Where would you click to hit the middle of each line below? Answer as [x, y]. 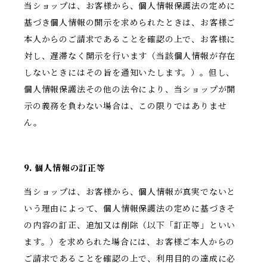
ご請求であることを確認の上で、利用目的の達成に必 [130, 259]
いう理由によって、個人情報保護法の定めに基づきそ [130, 209]
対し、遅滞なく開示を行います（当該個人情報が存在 [130, 56]
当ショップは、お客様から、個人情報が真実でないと [130, 192]
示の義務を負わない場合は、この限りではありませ [125, 106]
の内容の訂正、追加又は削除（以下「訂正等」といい [130, 226]
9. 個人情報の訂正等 [65, 168]
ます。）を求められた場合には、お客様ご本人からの [130, 242]
